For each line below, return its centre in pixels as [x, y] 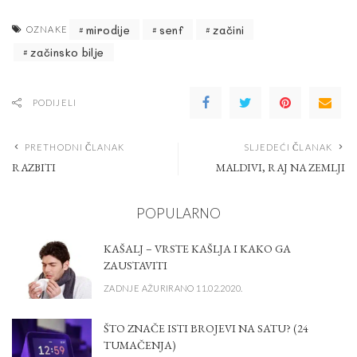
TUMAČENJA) [140, 345]
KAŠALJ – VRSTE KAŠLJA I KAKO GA [197, 249]
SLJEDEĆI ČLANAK [288, 147]
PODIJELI [55, 103]
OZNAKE [47, 29]
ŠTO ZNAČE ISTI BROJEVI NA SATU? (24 [206, 329]
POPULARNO [178, 214]
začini [229, 29]
